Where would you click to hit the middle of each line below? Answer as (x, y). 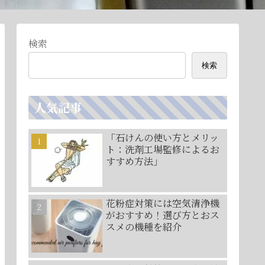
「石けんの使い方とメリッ (162, 137)
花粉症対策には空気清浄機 (163, 203)
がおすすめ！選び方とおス (163, 215)
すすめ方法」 (134, 161)
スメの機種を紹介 (144, 227)
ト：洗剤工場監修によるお (163, 149)
